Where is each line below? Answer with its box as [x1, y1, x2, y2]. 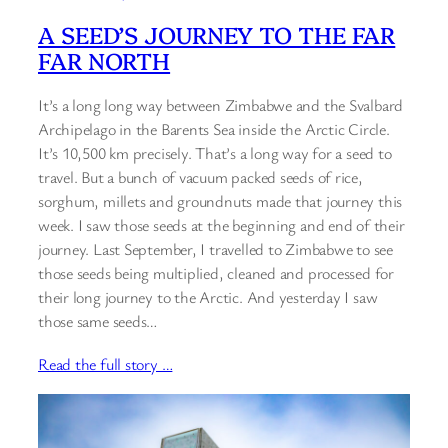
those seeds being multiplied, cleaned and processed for [38, 261, 394, 284]
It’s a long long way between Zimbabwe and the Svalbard [38, 93, 404, 116]
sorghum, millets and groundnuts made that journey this [38, 189, 403, 212]
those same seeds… [38, 309, 158, 332]
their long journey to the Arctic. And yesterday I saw [38, 285, 378, 308]
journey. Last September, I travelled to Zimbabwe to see [38, 237, 393, 260]
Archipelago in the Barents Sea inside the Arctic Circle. [38, 117, 390, 140]
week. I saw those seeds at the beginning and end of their [38, 213, 405, 236]
